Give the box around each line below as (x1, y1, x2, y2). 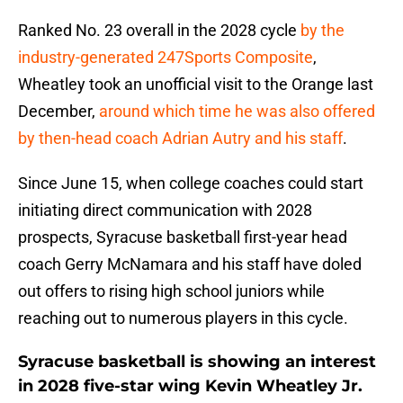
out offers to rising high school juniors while (18, 282, 325, 301)
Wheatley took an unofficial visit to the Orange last (18, 75, 373, 94)
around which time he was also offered (99, 102, 375, 121)
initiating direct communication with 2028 (18, 201, 312, 220)
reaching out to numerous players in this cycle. (18, 309, 348, 328)
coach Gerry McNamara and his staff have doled (18, 255, 362, 274)
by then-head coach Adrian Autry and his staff (18, 129, 343, 148)
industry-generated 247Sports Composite (18, 48, 313, 67)
